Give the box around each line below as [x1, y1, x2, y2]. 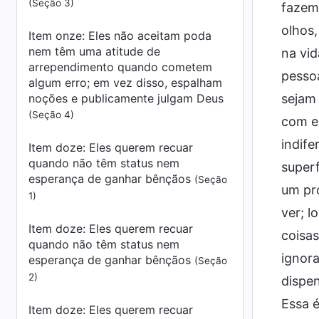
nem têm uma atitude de [28, 44, 160, 58]
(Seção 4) [28, 109, 74, 120]
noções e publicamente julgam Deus [28, 91, 224, 105]
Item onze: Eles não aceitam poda [28, 28, 211, 43]
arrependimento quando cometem [28, 60, 212, 74]
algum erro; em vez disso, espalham [28, 75, 222, 90]
